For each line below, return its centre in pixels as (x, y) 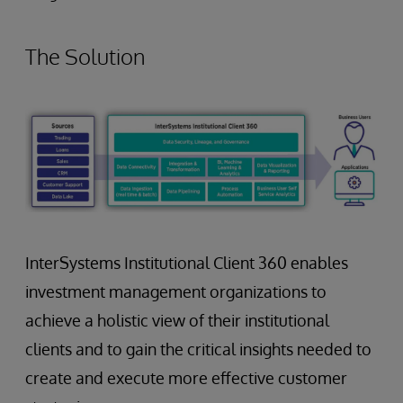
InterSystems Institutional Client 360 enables (187, 263)
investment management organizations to (176, 292)
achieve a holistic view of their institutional (177, 321)
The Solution (85, 57)
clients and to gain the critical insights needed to (198, 349)
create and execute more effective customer (186, 378)
